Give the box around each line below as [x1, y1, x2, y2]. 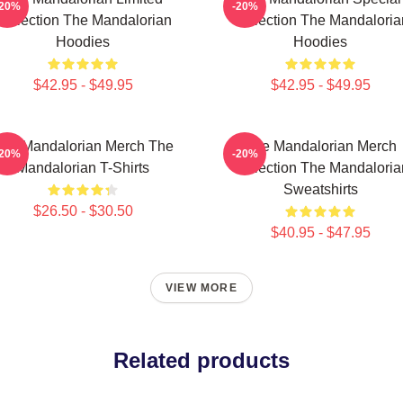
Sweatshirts [282, 182, 358, 197]
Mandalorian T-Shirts [16, 160, 149, 175]
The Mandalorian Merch [244, 139, 397, 154]
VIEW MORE [166, 282, 237, 294]
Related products [113, 348, 290, 372]
